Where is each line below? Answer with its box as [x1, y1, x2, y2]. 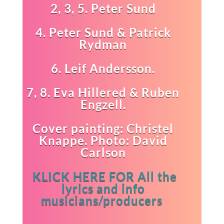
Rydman [79, 37, 127, 52]
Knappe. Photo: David [38, 133, 167, 148]
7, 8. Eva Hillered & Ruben [26, 85, 180, 100]
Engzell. [80, 97, 126, 112]
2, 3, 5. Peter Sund [50, 1, 156, 16]
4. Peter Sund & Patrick [35, 25, 171, 40]
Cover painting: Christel [32, 121, 174, 136]
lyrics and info [61, 181, 145, 196]
